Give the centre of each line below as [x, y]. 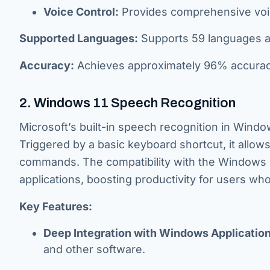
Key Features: [56, 206]
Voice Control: [81, 12]
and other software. [94, 249]
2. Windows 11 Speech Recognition [127, 103]
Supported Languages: [79, 38]
